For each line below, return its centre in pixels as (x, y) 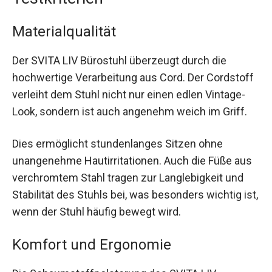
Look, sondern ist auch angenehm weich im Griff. (130, 112)
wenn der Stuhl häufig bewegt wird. (97, 212)
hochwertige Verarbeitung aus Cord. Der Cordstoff (133, 78)
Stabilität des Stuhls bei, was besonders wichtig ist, (135, 195)
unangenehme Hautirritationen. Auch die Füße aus (132, 161)
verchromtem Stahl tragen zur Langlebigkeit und (128, 178)
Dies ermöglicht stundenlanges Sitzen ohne (117, 144)
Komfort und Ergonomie (92, 244)
